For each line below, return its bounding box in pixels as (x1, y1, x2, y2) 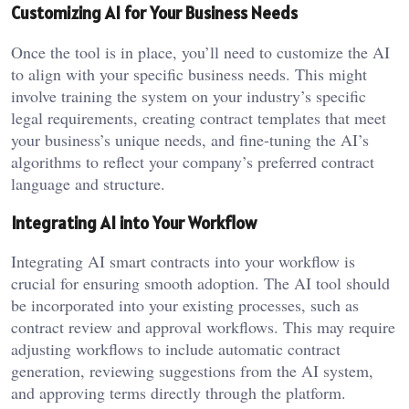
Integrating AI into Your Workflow (11, 211, 257, 234)
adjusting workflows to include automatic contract (11, 338, 341, 361)
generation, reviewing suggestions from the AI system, (11, 360, 373, 383)
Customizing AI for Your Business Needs (11, 2, 298, 25)
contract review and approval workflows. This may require (11, 316, 395, 339)
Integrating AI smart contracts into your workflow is (11, 250, 355, 273)
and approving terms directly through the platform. (11, 382, 346, 404)
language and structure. (11, 172, 165, 194)
